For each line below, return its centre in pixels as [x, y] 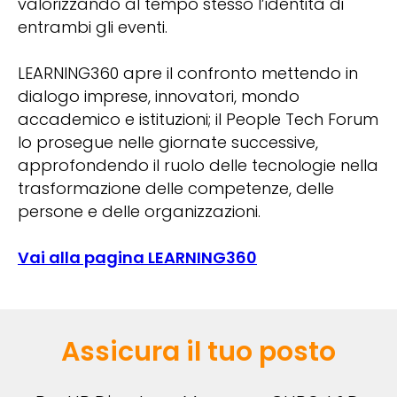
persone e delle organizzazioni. [139, 212]
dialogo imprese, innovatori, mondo [159, 97]
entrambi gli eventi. [93, 27]
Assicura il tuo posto [198, 352]
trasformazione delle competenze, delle [176, 189]
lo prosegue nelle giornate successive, [168, 143]
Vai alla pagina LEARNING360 [137, 258]
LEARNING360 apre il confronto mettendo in [188, 74]
